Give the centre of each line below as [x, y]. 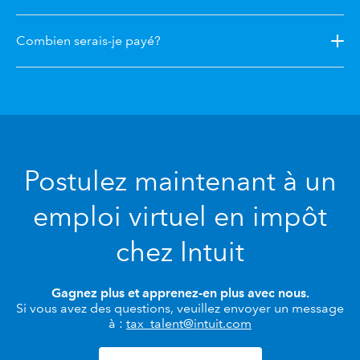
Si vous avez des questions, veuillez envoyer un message [180, 308]
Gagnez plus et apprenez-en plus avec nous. [180, 292]
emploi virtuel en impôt [180, 216]
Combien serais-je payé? [88, 40]
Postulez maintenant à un [180, 180]
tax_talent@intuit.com [189, 323]
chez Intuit [180, 251]
